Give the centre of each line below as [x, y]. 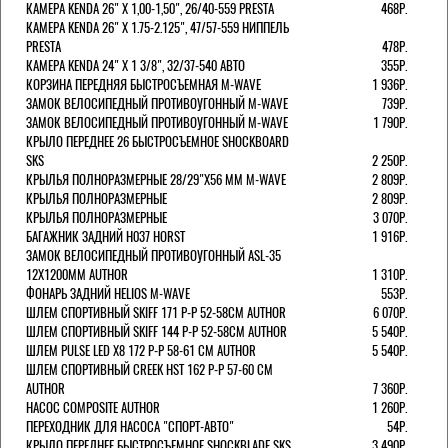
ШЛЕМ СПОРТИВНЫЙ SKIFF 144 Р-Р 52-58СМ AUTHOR [156, 331]
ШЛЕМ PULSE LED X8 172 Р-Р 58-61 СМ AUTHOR [141, 350]
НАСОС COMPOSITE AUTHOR [93, 407]
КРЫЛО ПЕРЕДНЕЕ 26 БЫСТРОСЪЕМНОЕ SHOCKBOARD [157, 141]
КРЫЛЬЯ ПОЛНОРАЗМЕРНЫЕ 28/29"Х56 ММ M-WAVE [156, 179]
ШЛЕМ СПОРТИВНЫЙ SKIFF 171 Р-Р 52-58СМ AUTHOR [156, 312]
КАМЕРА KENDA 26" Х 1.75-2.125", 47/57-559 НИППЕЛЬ [157, 27]
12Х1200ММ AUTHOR [77, 274]
